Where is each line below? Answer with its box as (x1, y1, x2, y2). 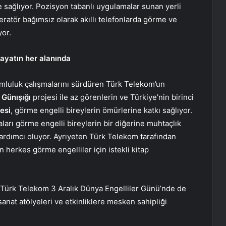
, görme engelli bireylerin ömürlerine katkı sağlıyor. (11, 105, 192, 116)
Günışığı (2, 92, 31, 102)
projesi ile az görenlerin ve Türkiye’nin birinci (31, 92, 194, 102)
